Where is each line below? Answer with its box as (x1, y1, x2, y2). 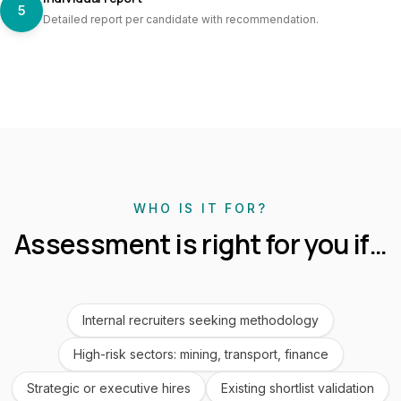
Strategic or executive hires (27, 380, 191, 396)
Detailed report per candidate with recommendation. (43, 13, 319, 26)
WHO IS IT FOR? (133, 200, 268, 216)
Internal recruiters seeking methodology (82, 312, 319, 328)
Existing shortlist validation (221, 380, 374, 396)
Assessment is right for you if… (13, 226, 388, 262)
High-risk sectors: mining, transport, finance (73, 346, 328, 362)
